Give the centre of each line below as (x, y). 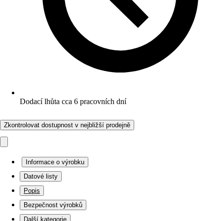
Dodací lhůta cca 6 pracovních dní (73, 101)
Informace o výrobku (55, 162)
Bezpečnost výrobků (53, 205)
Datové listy (41, 176)
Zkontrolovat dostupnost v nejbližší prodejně (67, 125)
